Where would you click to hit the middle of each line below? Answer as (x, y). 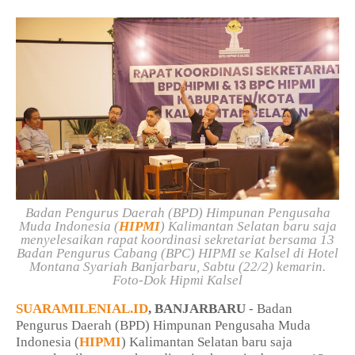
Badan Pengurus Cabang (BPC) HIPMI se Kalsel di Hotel (177, 254)
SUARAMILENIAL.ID (82, 309)
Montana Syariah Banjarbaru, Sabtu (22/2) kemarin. (177, 267)
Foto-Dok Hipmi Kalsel (177, 281)
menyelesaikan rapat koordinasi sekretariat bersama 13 (177, 240)
